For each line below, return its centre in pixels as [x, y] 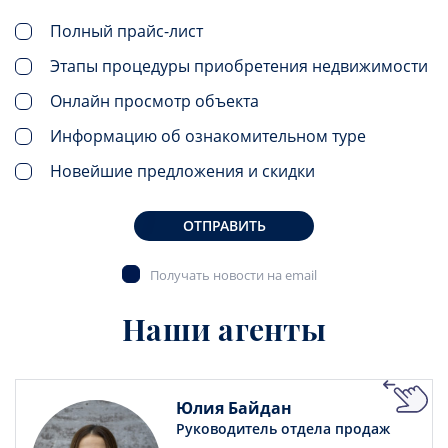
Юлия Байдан [234, 408]
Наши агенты [224, 329]
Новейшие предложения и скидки [182, 171]
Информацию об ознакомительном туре [208, 136]
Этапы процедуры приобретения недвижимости [239, 66]
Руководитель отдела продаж [283, 429]
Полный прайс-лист [126, 31]
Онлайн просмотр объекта [154, 101]
